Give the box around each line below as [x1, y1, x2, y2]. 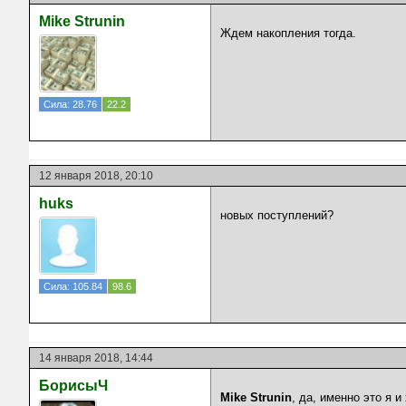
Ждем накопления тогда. [220, 25, 356, 40]
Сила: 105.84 [43, 280, 102, 292]
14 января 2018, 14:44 [39, 351, 153, 364]
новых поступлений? [220, 208, 333, 222]
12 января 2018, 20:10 [39, 169, 153, 182]
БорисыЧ [39, 377, 108, 393]
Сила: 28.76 [43, 98, 97, 110]
